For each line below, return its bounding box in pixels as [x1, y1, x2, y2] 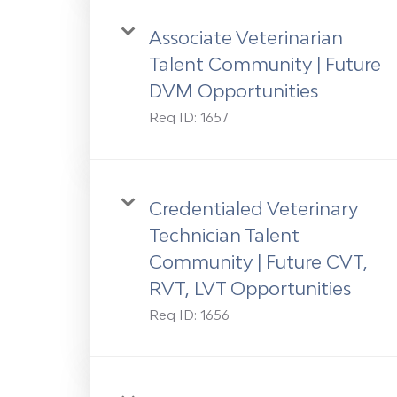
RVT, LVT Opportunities [149, 277, 351, 300]
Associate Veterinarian [149, 27, 343, 49]
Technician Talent [149, 224, 300, 246]
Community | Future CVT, [149, 251, 368, 273]
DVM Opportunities [149, 80, 318, 102]
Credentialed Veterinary [149, 198, 358, 220]
